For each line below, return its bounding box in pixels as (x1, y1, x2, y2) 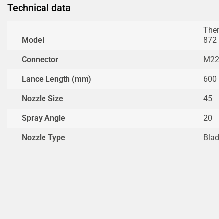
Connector (22, 54, 58, 64)
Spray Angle (22, 113, 65, 123)
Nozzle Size (22, 93, 63, 103)
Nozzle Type (22, 132, 65, 142)
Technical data (7, 1, 71, 14)
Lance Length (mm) (22, 74, 91, 84)
